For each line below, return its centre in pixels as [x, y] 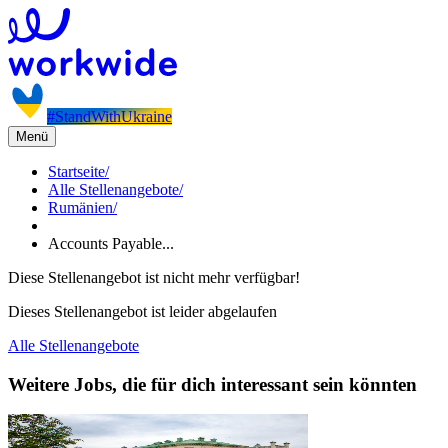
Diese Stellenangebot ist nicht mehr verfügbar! [154, 277]
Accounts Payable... [111, 243]
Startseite [76, 171]
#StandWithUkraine [109, 116]
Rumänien [80, 207]
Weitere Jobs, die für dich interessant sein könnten [212, 384]
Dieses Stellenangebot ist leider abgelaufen [142, 311]
